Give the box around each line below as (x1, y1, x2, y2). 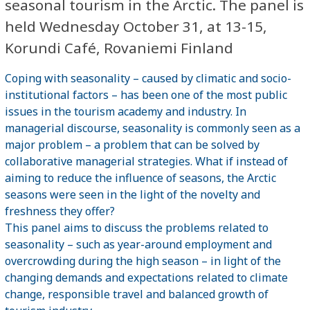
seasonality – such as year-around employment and (5, 236, 272, 252)
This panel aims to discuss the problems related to (5, 219, 268, 235)
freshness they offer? (5, 203, 115, 219)
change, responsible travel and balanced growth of (5, 286, 268, 302)
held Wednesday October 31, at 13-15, (5, 16, 267, 36)
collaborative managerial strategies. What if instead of (5, 153, 288, 169)
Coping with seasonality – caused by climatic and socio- (5, 70, 291, 86)
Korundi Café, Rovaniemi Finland (5, 37, 233, 57)
